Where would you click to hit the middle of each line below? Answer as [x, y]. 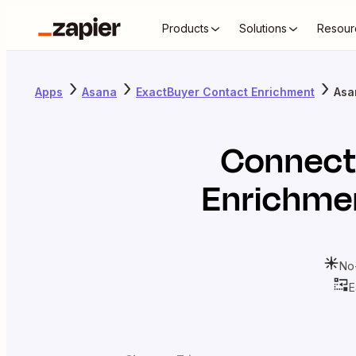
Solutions [263, 28]
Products [186, 28]
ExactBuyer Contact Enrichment [225, 91]
